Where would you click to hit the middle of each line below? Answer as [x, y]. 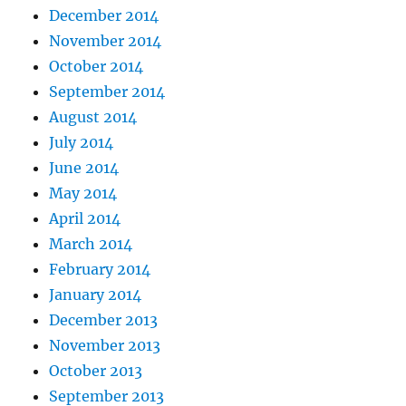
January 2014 [96, 294]
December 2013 [104, 319]
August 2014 [93, 116]
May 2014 [83, 193]
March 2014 [91, 243]
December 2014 [104, 15]
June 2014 [84, 167]
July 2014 [82, 142]
